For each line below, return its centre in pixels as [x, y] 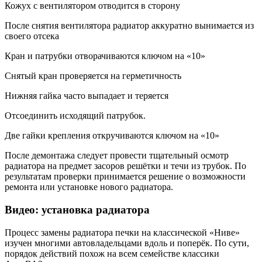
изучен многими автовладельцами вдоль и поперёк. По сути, [127, 243]
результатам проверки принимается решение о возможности [125, 177]
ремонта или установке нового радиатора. [89, 187]
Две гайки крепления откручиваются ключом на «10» [112, 136]
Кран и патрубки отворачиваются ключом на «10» [105, 56]
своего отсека [32, 36]
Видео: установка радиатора [77, 209]
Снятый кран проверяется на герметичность [93, 76]
